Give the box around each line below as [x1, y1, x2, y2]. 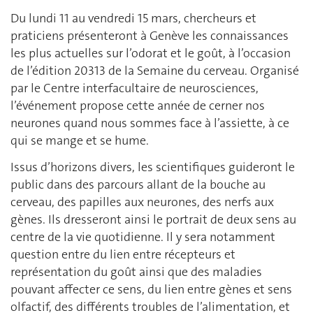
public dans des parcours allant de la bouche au [10, 175, 265, 193]
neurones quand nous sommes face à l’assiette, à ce [10, 115, 289, 132]
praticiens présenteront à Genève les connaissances [10, 27, 289, 45]
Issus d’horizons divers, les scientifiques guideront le [10, 158, 295, 175]
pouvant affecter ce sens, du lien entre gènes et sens [10, 280, 292, 298]
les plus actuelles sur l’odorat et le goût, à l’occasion [10, 45, 291, 62]
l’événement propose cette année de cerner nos [10, 97, 265, 115]
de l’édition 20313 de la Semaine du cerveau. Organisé [10, 62, 299, 80]
